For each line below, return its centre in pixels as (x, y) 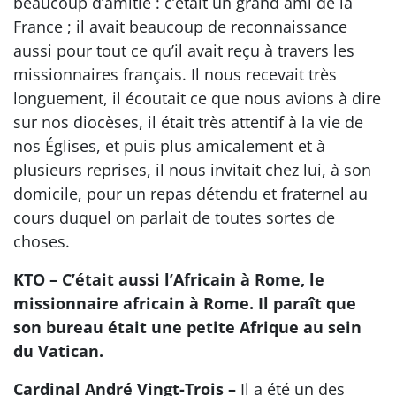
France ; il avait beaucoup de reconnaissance (180, 26)
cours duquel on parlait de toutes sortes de (174, 217)
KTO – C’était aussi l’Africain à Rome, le (169, 279)
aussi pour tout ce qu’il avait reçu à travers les (184, 50)
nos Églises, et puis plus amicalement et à (169, 145)
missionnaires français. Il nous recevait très (175, 74)
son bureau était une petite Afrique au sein (187, 327)
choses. (42, 241)
